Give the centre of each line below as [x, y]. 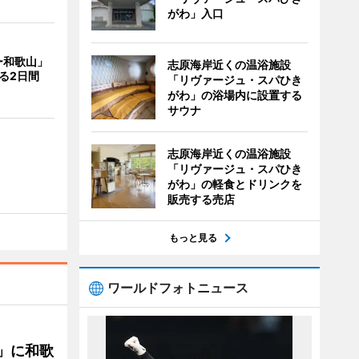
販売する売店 [201, 199]
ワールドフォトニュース [177, 288]
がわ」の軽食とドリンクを [234, 184]
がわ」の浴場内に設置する [234, 95]
